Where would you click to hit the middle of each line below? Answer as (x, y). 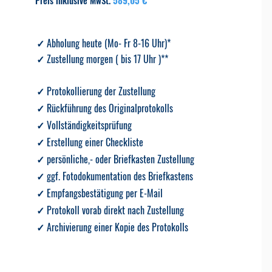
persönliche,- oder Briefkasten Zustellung (121, 159)
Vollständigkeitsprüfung (90, 125)
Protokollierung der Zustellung (101, 91)
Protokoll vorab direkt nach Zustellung (116, 210)
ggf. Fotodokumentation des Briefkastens (120, 176)
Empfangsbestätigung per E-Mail (105, 193)
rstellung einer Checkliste (97, 142)
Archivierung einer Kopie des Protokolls (118, 227)
